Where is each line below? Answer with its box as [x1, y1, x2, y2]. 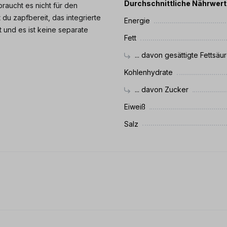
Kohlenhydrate [124, 68, 173, 77]
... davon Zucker [132, 85, 188, 94]
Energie [124, 16, 150, 25]
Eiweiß [124, 102, 145, 111]
